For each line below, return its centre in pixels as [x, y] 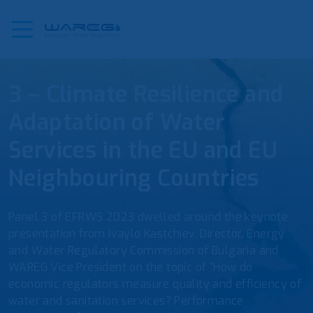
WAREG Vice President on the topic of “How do [131, 267]
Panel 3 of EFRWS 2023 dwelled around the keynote [148, 217]
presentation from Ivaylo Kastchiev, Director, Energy [147, 234]
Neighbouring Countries [134, 178]
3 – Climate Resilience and [146, 94]
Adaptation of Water [117, 122]
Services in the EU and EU [143, 150]
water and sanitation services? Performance [126, 301]
